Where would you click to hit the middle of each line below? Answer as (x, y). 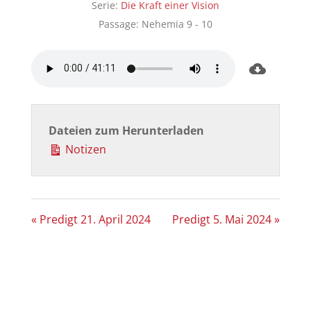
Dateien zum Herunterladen (126, 130)
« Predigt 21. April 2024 (91, 219)
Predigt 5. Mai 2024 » (226, 219)
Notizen (84, 149)
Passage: (118, 24)
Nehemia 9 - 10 (177, 24)
